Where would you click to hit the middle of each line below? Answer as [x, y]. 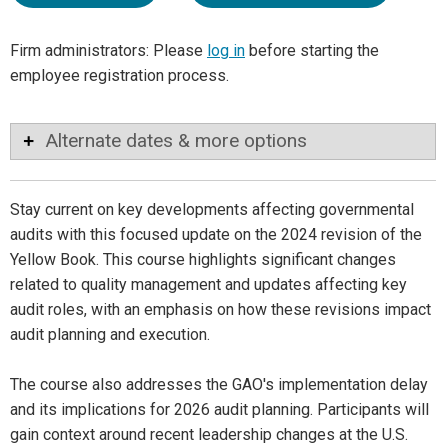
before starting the [312, 51]
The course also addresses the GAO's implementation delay [219, 385]
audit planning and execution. [110, 335]
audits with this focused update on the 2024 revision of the [216, 235]
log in [226, 51]
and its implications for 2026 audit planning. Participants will [219, 410]
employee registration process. [119, 76]
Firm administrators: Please [108, 51]
